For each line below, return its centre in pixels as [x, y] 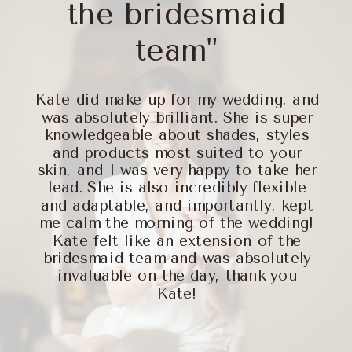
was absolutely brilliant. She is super [177, 117]
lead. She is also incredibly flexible [177, 187]
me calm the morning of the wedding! [177, 223]
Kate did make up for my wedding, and [177, 99]
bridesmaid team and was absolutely [177, 258]
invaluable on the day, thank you [177, 275]
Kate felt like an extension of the [177, 240]
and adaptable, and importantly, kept [177, 205]
